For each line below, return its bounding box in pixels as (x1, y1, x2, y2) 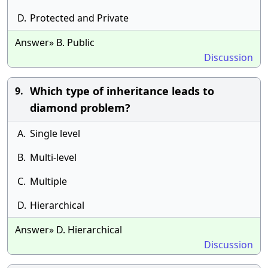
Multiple (30, 175, 67, 188)
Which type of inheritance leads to (30, 84, 214, 98)
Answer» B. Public (15, 36, 95, 49)
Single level (30, 127, 80, 140)
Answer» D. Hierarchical (15, 223, 122, 236)
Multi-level (30, 151, 77, 164)
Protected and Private (30, 11, 129, 25)
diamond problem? (30, 100, 130, 115)
